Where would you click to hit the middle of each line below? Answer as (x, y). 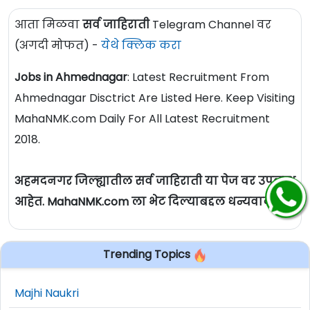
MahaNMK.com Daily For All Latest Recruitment (142, 119)
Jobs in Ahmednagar (71, 77)
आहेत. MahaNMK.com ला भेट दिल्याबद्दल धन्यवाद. (144, 202)
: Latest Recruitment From (198, 77)
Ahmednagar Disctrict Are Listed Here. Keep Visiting (155, 98)
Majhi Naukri (47, 293)
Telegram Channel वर (210, 25)
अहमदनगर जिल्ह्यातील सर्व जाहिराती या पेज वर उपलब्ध (155, 181)
